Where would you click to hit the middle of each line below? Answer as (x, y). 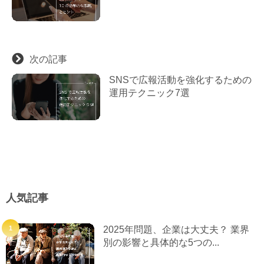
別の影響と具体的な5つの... (161, 242)
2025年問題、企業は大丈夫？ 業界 (176, 229)
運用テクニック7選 (149, 93)
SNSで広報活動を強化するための (180, 80)
